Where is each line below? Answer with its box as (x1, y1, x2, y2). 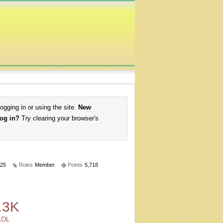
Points (68, 162, 83, 168)
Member (35, 162, 55, 168)
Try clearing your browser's (19, 114, 99, 122)
